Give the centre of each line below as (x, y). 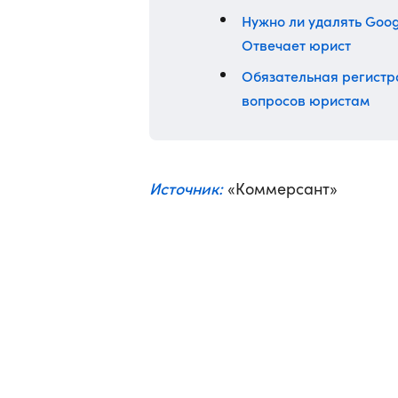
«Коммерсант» (280, 188)
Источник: (186, 188)
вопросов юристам (306, 99)
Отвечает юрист (296, 44)
